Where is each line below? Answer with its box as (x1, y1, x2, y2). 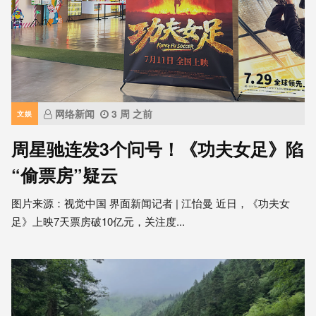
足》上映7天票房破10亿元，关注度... (11, 214, 185, 229)
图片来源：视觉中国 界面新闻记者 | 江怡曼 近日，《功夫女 (11, 195, 290, 211)
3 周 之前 (111, 107, 152, 121)
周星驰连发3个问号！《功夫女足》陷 (11, 136, 303, 162)
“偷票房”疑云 (11, 162, 118, 188)
